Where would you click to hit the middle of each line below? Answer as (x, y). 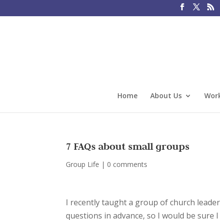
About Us (166, 95)
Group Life (83, 164)
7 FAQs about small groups (128, 146)
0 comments (127, 164)
